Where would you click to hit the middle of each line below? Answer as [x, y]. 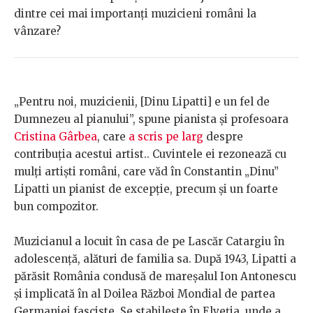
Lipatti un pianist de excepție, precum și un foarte [146, 189]
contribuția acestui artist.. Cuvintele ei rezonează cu [150, 154]
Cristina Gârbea [56, 137]
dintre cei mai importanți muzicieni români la [135, 14]
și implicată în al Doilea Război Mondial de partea [145, 294]
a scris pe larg [166, 137]
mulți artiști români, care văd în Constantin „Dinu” [146, 172]
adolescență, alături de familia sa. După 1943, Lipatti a [155, 259]
